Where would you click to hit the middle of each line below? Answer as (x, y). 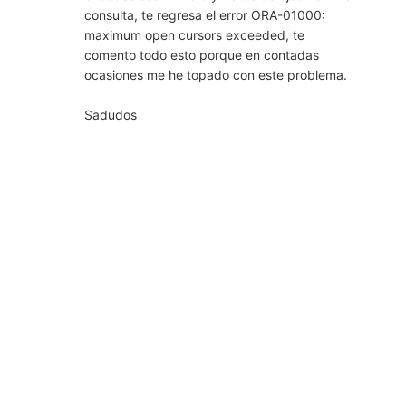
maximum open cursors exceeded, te (194, 34)
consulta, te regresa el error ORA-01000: (204, 14)
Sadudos (110, 114)
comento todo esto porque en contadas (201, 54)
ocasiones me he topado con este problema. (215, 74)
